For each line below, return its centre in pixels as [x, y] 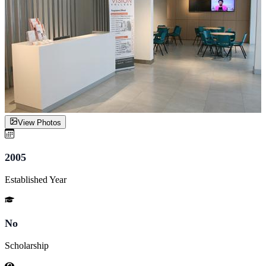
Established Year [36, 179]
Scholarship [27, 245]
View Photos [39, 122]
